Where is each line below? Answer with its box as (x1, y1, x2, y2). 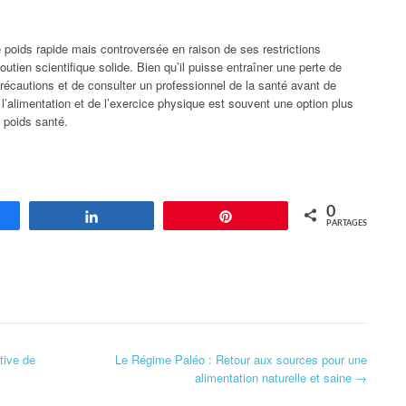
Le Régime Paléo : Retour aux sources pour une (115, 350, 367, 368)
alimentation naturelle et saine (195, 368, 355, 386)
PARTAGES (326, 218, 367, 227)
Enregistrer (244, 209, 304, 223)
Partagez (110, 209, 158, 223)
